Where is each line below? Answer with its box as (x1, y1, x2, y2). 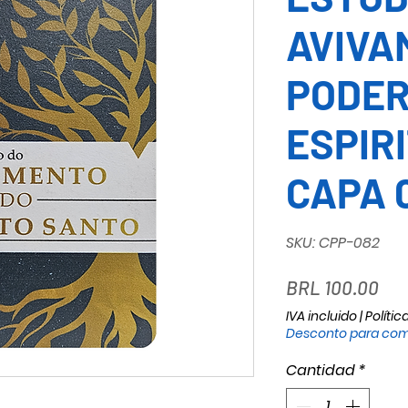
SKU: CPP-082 (286, 232, 380, 253)
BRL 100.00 (286, 276, 379, 299)
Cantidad (286, 360, 355, 381)
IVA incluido (286, 307, 357, 325)
